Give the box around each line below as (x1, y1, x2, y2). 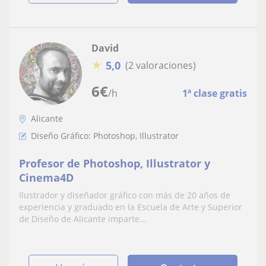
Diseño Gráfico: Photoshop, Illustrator (31, 129, 179, 141)
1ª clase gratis (182, 86, 247, 100)
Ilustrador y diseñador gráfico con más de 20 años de (19, 189, 230, 201)
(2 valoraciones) (125, 59, 196, 72)
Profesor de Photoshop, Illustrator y (19, 156, 210, 170)
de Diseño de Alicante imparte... (19, 213, 147, 224)
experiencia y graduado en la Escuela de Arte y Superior (19, 201, 242, 213)
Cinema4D (19, 170, 74, 185)
